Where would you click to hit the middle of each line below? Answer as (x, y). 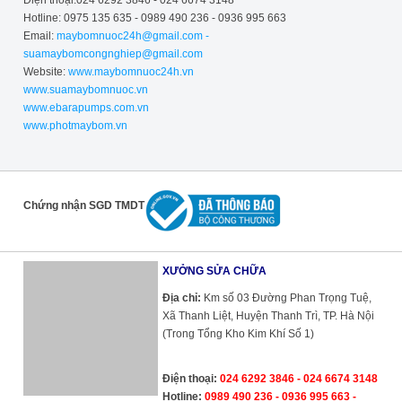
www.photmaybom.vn (75, 126)
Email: (39, 36)
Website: (44, 72)
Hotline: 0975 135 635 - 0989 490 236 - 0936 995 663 (154, 18)
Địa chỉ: (181, 298)
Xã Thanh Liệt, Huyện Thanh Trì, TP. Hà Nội (268, 316)
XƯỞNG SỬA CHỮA (214, 271)
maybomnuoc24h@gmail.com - (132, 36)
